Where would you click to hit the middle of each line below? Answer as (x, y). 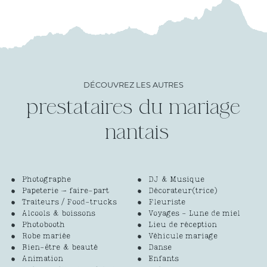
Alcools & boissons (58, 214)
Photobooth (43, 225)
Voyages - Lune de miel (194, 214)
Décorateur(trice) (183, 191)
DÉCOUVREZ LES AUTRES (133, 85)
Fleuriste (167, 203)
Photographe (46, 180)
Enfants (163, 259)
